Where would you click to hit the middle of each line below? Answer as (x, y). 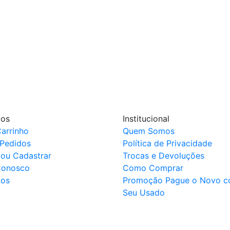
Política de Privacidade (167, 143)
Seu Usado (144, 193)
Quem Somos (149, 131)
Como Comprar (153, 168)
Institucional (146, 119)
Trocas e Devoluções (164, 156)
